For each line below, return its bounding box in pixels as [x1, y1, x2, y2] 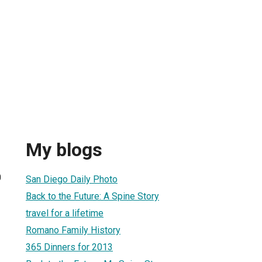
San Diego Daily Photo [26, 173, 118, 185]
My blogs [26, 139, 102, 161]
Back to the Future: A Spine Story [26, 190, 159, 202]
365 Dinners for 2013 [26, 241, 113, 253]
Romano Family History [26, 224, 120, 236]
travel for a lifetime [26, 207, 104, 219]
